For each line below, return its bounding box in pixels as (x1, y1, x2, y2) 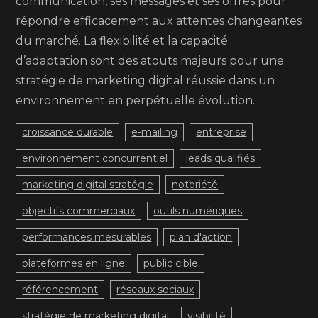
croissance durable (22, 126, 114, 138)
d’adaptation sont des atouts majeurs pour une (16, 54, 285, 67)
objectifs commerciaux (22, 204, 136, 217)
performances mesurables (22, 231, 152, 243)
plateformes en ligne (22, 257, 126, 270)
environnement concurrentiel (22, 152, 168, 165)
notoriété (172, 178, 219, 191)
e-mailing (131, 126, 178, 138)
